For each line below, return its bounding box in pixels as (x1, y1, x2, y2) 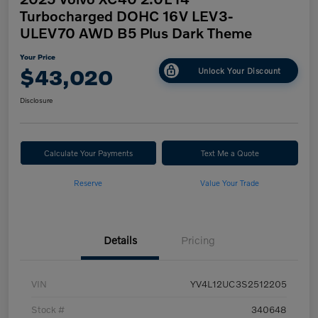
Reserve (74, 177, 103, 188)
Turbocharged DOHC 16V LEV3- (20, 7, 233, 25)
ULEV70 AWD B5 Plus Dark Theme (20, 24, 252, 42)
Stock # (31, 304, 65, 316)
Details (103, 234, 137, 247)
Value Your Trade (200, 177, 260, 188)
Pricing (181, 234, 215, 247)
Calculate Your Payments (43, 148, 133, 158)
